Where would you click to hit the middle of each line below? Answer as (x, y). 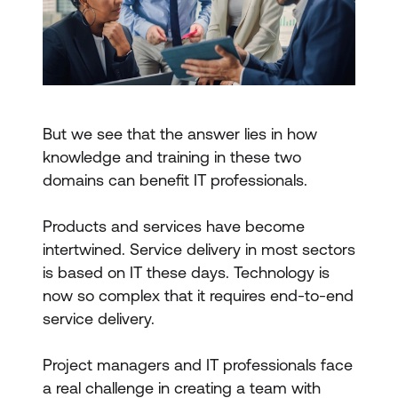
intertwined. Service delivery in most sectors (199, 249)
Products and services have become (174, 226)
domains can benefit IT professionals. (175, 180)
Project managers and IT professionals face (198, 365)
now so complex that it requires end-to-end (198, 295)
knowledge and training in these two (172, 157)
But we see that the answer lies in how (180, 134)
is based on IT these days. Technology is (186, 272)
